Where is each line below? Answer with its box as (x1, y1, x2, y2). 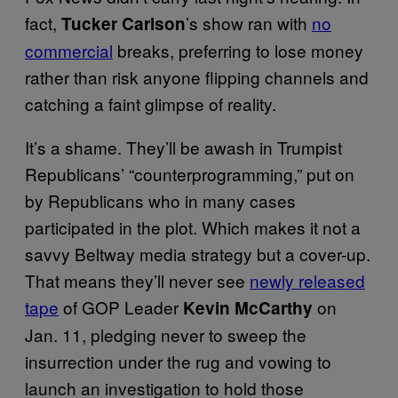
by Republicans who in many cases (25, 187, 296, 212)
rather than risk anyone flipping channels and (25, 64, 369, 89)
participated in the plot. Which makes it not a (25, 214, 361, 239)
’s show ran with (186, 10, 312, 35)
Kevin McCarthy (183, 295, 313, 320)
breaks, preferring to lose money (113, 37, 363, 62)
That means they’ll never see (25, 267, 250, 292)
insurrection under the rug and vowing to (25, 348, 331, 373)
